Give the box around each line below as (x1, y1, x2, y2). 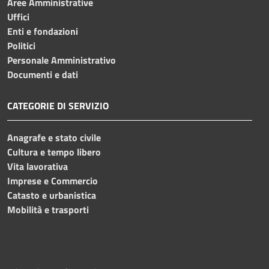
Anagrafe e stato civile (7, 130, 101, 145)
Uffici (7, 9, 29, 24)
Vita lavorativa (7, 159, 68, 174)
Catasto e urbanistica (7, 187, 96, 202)
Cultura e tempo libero (7, 144, 101, 159)
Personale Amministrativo (7, 52, 116, 67)
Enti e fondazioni (7, 23, 78, 38)
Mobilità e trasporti (7, 202, 89, 217)
